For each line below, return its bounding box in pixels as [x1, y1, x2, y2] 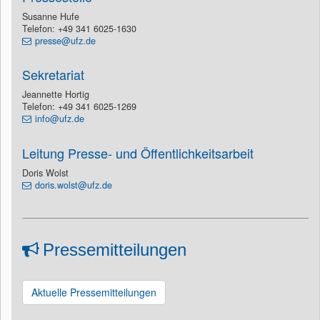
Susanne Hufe [22, 10, 79, 23]
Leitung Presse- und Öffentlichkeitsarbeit [22, 144, 254, 162]
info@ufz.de [35, 112, 84, 125]
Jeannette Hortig [22, 88, 89, 101]
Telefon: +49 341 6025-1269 [22, 100, 136, 113]
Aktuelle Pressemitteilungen [31, 285, 156, 299]
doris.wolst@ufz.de [35, 179, 112, 191]
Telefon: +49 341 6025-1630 [22, 22, 136, 35]
